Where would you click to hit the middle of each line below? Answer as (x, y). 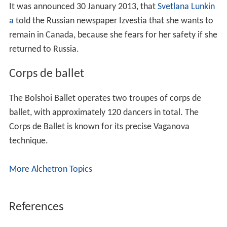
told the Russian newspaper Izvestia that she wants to (113, 24)
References (36, 210)
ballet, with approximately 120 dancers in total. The (104, 116)
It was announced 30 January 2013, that (83, 10)
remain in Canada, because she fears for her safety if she (113, 38)
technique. (28, 144)
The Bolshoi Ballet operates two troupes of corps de (105, 101)
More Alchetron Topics (50, 172)
